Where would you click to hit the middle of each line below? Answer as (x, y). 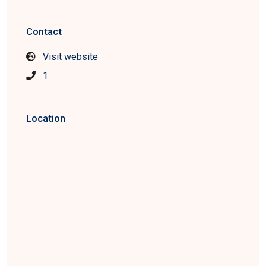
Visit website (70, 57)
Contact (44, 31)
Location (46, 118)
